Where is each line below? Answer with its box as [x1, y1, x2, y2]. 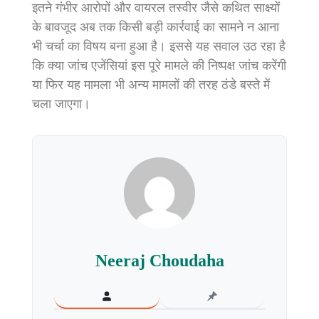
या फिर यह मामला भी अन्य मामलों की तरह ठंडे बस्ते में [32, 78, 270, 93]
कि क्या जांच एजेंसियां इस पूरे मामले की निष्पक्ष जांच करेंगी [32, 58, 286, 73]
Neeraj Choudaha [95, 251, 224, 271]
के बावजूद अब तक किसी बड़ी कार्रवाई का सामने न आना [32, 20, 279, 35]
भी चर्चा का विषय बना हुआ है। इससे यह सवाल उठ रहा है [32, 39, 286, 54]
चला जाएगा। [32, 97, 90, 112]
